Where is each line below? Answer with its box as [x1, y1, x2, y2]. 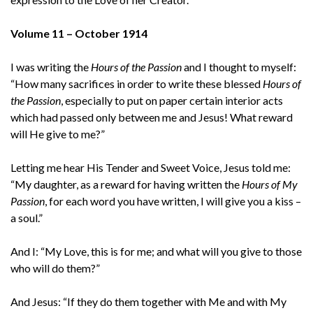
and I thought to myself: [182, 59, 296, 73]
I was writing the [10, 59, 91, 73]
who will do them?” [10, 261, 100, 275]
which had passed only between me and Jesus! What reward [10, 110, 293, 124]
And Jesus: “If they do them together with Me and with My [10, 294, 286, 308]
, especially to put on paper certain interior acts [61, 93, 283, 107]
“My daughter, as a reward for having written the [10, 177, 242, 191]
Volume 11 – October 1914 [10, 26, 147, 40]
